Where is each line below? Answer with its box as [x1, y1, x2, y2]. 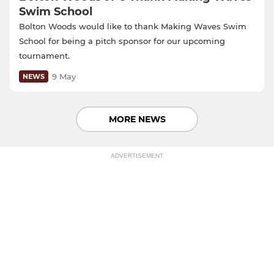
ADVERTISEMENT [111, 152, 163, 160]
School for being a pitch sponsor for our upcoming [19, 36, 225, 46]
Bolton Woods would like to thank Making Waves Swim [19, 21, 246, 32]
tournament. [19, 51, 70, 61]
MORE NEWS [108, 114, 166, 125]
